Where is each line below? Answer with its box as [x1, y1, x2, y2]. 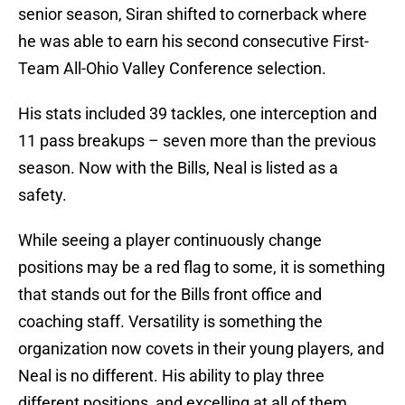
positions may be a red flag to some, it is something [18, 258, 385, 278]
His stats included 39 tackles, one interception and [18, 104, 377, 124]
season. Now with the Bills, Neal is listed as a [18, 158, 338, 178]
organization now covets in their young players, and [18, 339, 384, 359]
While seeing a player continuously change [18, 231, 322, 250]
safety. [18, 185, 67, 205]
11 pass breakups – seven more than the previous [18, 131, 376, 151]
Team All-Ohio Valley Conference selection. [18, 59, 326, 79]
